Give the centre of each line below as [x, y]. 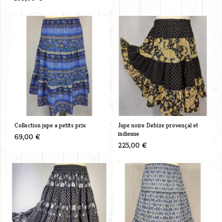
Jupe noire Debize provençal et [158, 125]
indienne [128, 133]
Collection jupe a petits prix [50, 125]
